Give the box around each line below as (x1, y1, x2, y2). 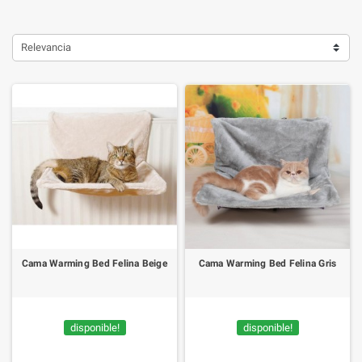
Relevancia (21, 41, 71, 53)
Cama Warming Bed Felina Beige (22, 258, 167, 269)
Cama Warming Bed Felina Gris (198, 258, 337, 269)
